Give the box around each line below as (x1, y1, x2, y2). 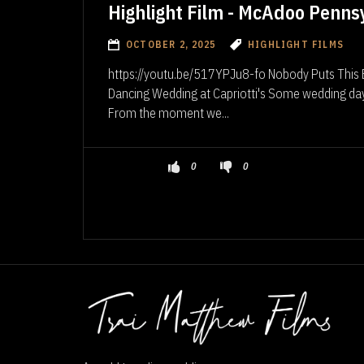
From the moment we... (108, 104, 229, 121)
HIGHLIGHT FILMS (248, 37, 344, 50)
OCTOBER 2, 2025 (126, 37, 215, 50)
